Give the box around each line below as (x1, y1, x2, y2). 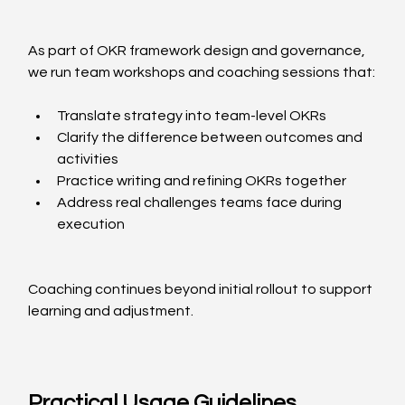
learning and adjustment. (28, 304, 194, 319)
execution (57, 217, 126, 232)
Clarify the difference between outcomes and (57, 130, 366, 146)
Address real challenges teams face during (57, 195, 345, 211)
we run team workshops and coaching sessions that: (28, 65, 376, 80)
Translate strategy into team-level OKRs (57, 108, 327, 124)
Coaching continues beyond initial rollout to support (28, 282, 376, 297)
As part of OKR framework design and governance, (28, 43, 369, 59)
